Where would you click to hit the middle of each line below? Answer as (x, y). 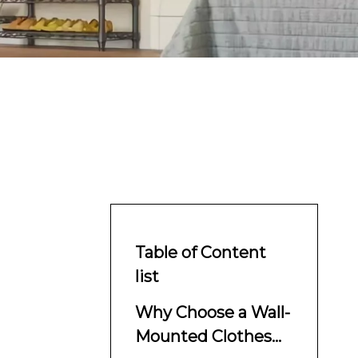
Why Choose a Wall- (213, 312)
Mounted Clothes (203, 336)
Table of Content (201, 253)
